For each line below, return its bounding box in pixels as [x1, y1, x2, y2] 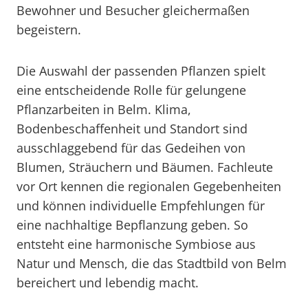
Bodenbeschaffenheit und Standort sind [16, 120, 247, 137]
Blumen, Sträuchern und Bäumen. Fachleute [16, 159, 273, 175]
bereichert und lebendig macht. [16, 274, 199, 291]
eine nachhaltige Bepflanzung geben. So [16, 217, 248, 233]
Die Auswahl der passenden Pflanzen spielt [16, 63, 265, 79]
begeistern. [16, 21, 81, 38]
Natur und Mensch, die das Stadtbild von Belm [16, 255, 287, 272]
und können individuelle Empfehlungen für [16, 197, 265, 214]
